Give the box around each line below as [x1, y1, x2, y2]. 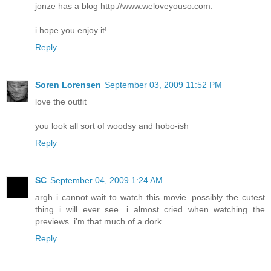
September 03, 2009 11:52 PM [105, 79, 222, 90]
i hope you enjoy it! [35, 25, 107, 35]
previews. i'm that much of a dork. [35, 216, 164, 226]
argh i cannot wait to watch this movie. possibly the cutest [35, 192, 265, 202]
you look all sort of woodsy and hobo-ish [35, 120, 189, 131]
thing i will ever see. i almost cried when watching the [35, 204, 265, 214]
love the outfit [35, 96, 87, 106]
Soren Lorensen [35, 79, 101, 90]
